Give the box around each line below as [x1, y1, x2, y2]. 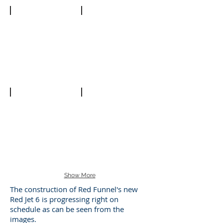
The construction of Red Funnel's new [10, 184, 138, 194]
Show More [64, 172, 96, 179]
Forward [17, 15, 43, 22]
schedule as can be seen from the [10, 204, 124, 214]
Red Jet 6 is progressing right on [10, 194, 118, 204]
